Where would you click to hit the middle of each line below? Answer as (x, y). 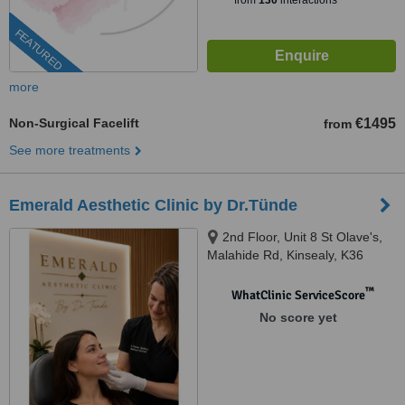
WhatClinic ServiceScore (298, 295)
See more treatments (70, 150)
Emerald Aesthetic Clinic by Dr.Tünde (153, 205)
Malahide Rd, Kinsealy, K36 (285, 255)
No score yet (298, 317)
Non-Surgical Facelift (74, 123)
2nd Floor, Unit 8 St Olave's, (302, 237)
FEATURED (38, 50)
